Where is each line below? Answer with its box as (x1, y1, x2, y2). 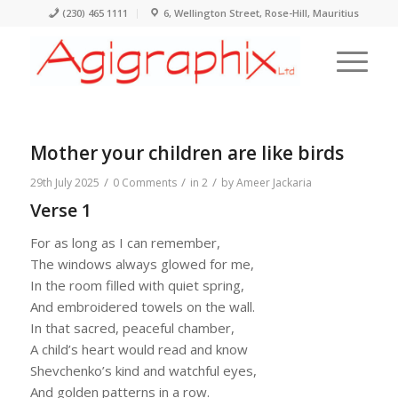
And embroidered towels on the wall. (29, 297, 255, 315)
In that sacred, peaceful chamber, (29, 318, 235, 337)
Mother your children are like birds (29, 140, 344, 165)
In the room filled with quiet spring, (29, 275, 244, 294)
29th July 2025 (29, 175, 99, 190)
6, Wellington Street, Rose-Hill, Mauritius (163, 6, 360, 20)
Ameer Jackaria (235, 175, 312, 190)
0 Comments (112, 175, 177, 190)
